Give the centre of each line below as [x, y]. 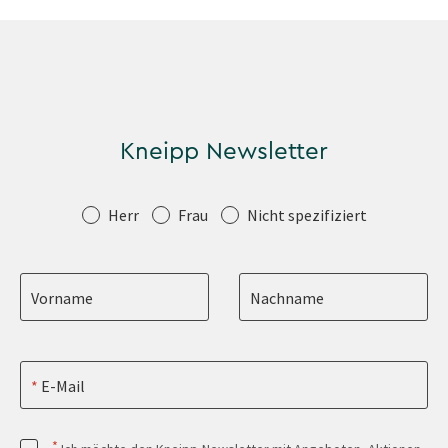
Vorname [62, 298]
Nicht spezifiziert [306, 214]
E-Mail [62, 386]
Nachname [287, 298]
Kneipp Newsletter [224, 151]
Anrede [54, 211]
